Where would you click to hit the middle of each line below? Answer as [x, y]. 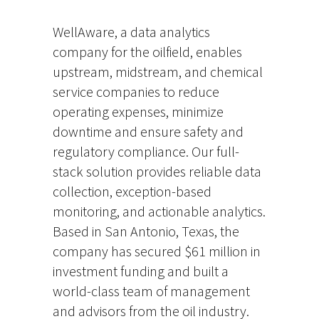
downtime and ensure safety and [148, 131]
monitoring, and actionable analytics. [159, 211]
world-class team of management [151, 291]
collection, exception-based [132, 191]
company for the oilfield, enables [147, 52]
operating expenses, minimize [138, 111]
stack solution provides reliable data [157, 171]
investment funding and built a [141, 271]
